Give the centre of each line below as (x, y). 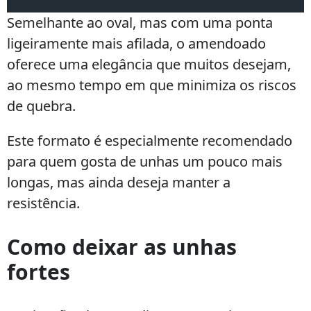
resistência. (43, 203)
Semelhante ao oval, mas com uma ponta (140, 23)
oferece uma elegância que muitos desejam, (149, 64)
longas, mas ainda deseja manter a (119, 182)
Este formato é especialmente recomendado (150, 141)
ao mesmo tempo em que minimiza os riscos (152, 85)
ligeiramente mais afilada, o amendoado (136, 43)
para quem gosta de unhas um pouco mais (145, 161)
